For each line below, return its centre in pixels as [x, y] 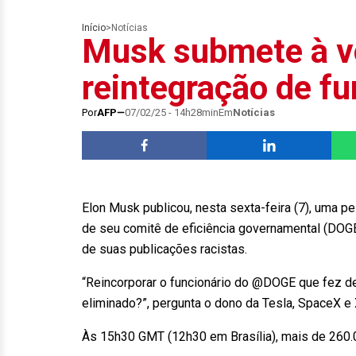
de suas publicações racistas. [164, 249]
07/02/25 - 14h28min [172, 112]
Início [94, 28]
